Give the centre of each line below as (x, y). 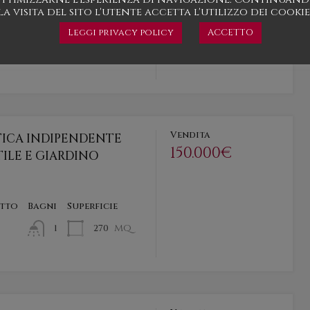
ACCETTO (230, 33)
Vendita (191, 135)
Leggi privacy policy (120, 33)
